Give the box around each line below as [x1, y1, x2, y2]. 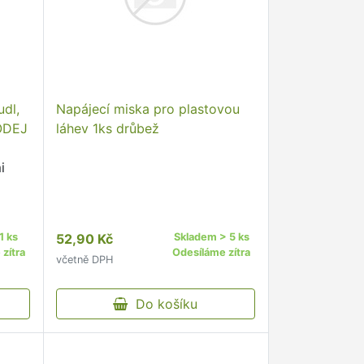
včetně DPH [55, 253, 113, 266]
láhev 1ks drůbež [55, 120, 159, 136]
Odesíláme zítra [172, 246, 251, 258]
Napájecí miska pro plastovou [55, 101, 240, 117]
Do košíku [128, 296, 198, 312]
